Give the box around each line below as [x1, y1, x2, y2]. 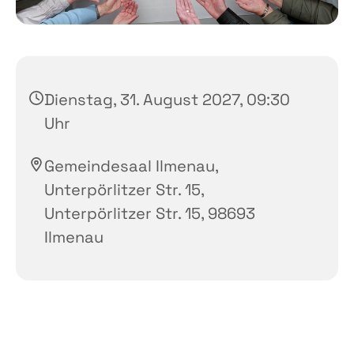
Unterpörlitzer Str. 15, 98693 [44, 202, 255, 224]
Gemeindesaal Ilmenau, [44, 155, 218, 176]
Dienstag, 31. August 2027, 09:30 [44, 88, 290, 110]
